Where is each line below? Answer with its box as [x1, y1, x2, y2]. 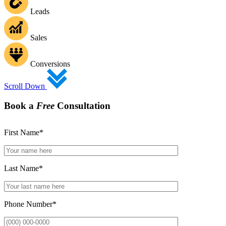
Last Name [4, 163, 39, 173]
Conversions [30, 60, 70, 68]
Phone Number [4, 199, 52, 208]
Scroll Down [4, 82, 47, 90]
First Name [4, 128, 39, 137]
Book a [4, 100, 36, 111]
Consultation [54, 100, 110, 111]
